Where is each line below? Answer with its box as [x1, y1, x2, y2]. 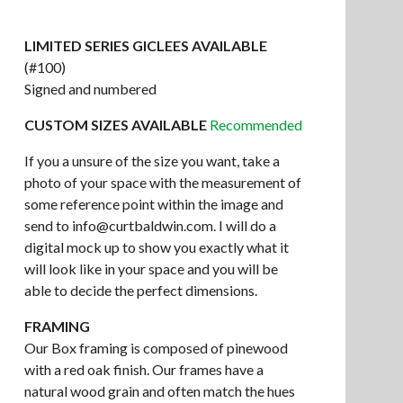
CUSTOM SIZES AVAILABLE [23, 116, 207, 133]
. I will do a [212, 217, 276, 234]
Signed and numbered [23, 80, 157, 97]
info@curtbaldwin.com [71, 217, 213, 234]
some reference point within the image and [23, 195, 283, 212]
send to [23, 217, 72, 234]
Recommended [209, 116, 302, 133]
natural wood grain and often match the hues [23, 382, 295, 399]
